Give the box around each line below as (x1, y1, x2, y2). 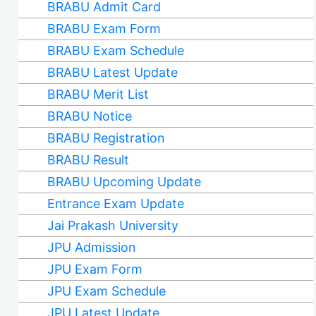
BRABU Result (47, 152, 129, 167)
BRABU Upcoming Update (47, 174, 201, 189)
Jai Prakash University (47, 218, 178, 233)
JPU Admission (47, 240, 135, 255)
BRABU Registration (47, 130, 164, 145)
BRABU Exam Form (47, 21, 161, 36)
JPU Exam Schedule (47, 284, 166, 298)
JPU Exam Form (47, 262, 142, 276)
